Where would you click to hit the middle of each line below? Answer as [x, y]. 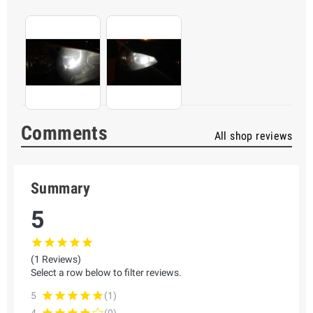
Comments [65, 133]
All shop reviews [253, 136]
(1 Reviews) [56, 260]
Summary [61, 189]
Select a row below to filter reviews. [106, 273]
